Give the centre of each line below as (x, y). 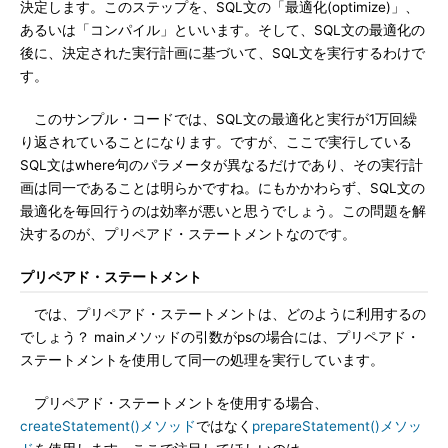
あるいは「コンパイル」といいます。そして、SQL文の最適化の (222, 30)
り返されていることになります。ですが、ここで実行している (216, 142)
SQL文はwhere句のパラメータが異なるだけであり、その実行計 (221, 165)
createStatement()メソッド (108, 426)
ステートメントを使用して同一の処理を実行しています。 (202, 360)
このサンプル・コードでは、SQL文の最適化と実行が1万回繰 (218, 119)
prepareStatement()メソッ (337, 426)
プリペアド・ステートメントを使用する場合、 (174, 403)
